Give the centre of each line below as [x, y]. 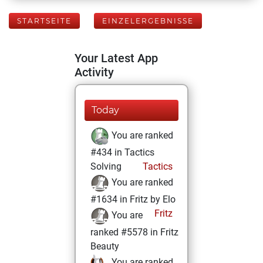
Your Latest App [116, 58]
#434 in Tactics [122, 152]
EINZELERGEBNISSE [148, 21]
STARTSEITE [44, 21]
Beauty [105, 246]
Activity [94, 72]
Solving [106, 166]
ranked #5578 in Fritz [134, 232]
